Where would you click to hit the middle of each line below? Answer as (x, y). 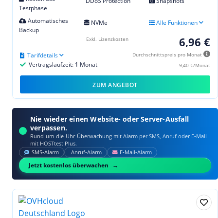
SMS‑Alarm (45, 152)
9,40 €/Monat (195, 65)
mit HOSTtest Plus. (54, 143)
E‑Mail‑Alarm (136, 152)
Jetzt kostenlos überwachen (69, 165)
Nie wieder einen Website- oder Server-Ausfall (110, 119)
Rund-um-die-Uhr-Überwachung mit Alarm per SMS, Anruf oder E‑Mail (118, 136)
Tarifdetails (43, 55)
